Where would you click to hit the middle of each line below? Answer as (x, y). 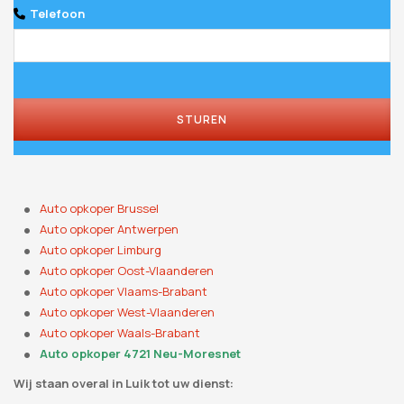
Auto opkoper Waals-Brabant (120, 333)
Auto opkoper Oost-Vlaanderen (127, 271)
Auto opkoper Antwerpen (110, 230)
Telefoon (57, 14)
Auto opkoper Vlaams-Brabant (124, 292)
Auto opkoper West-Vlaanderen (128, 312)
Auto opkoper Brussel (100, 209)
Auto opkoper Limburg (101, 250)
